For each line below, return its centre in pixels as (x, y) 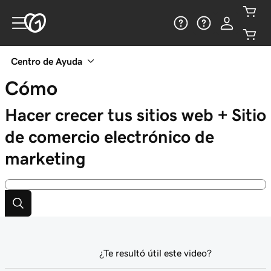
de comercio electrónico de (109, 137)
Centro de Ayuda (47, 61)
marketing (45, 158)
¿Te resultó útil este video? (155, 253)
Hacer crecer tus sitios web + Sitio (135, 115)
